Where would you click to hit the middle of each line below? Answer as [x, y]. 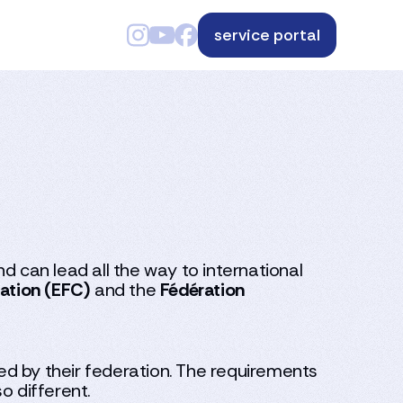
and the [125, 290]
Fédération [202, 290]
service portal [267, 35]
